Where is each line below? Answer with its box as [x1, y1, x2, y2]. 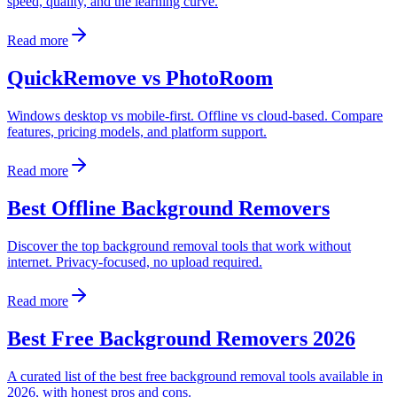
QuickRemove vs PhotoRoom [7, 66, 273, 90]
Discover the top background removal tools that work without [7, 237, 351, 253]
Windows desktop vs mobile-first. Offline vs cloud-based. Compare [7, 107, 383, 123]
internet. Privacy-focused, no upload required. [7, 253, 262, 269]
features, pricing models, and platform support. [7, 123, 267, 139]
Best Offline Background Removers [7, 196, 330, 220]
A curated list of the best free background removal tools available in [7, 368, 383, 384]
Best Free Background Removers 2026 [7, 326, 355, 350]
